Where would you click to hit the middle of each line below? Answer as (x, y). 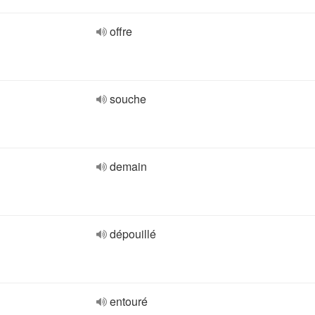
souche (128, 99)
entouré (129, 301)
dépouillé (133, 234)
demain (128, 166)
